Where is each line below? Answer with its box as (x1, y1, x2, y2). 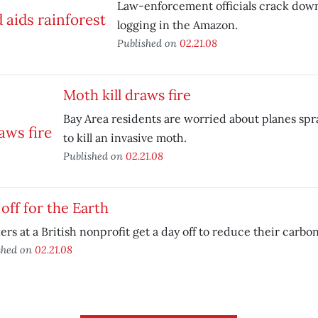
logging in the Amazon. (116, 18, 238, 32)
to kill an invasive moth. (62, 131, 187, 145)
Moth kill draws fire (62, 86, 191, 104)
